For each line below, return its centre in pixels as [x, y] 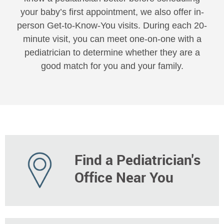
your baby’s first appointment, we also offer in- [112, 12]
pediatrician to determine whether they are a [112, 52]
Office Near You [124, 177]
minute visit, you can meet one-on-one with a [112, 39]
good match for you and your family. [112, 66]
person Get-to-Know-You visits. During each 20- [112, 25]
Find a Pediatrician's [138, 159]
